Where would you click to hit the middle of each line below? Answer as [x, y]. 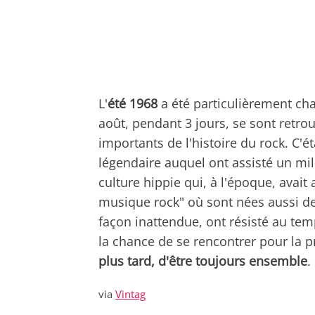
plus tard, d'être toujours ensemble [203, 261]
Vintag [130, 294]
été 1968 [133, 103]
